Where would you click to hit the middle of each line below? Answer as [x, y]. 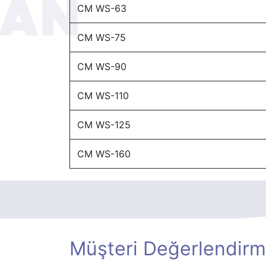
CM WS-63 [102, 8]
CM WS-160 [104, 153]
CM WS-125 [104, 124]
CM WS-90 [102, 66]
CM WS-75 [102, 37]
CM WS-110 [103, 95]
